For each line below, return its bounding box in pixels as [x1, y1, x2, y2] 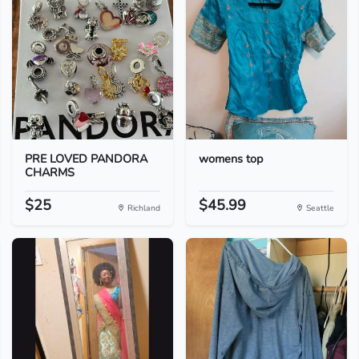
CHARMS [24, 164, 75, 180]
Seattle [304, 202, 335, 214]
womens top [198, 151, 263, 167]
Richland [124, 202, 160, 214]
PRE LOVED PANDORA [24, 151, 147, 167]
